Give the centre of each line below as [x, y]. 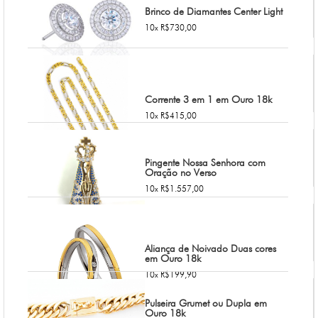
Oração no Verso [180, 173]
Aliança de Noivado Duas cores [210, 249]
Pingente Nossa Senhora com [205, 163]
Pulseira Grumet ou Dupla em [205, 303]
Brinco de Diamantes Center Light [213, 11]
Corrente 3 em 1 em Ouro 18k [208, 100]
